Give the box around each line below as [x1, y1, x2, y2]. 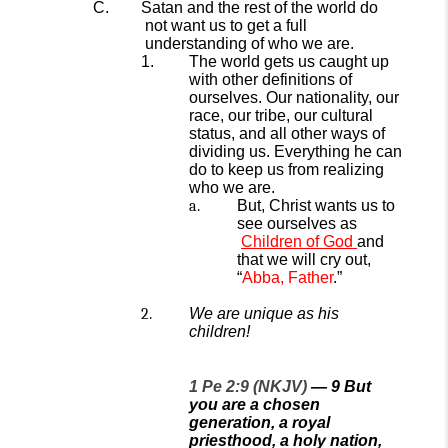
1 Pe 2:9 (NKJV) [189, 378, 307, 395]
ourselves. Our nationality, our [189, 89, 399, 106]
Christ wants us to [269, 197, 395, 214]
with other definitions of [189, 71, 352, 88]
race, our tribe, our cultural [189, 107, 373, 124]
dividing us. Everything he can [189, 143, 402, 160]
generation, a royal [189, 414, 330, 431]
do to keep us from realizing [189, 161, 384, 178]
